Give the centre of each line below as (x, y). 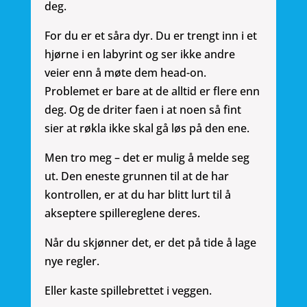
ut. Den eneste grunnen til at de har (136, 176)
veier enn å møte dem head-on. (125, 73)
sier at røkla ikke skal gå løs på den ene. (147, 128)
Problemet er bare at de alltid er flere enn (152, 91)
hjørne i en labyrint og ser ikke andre (139, 54)
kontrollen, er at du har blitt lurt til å (137, 195)
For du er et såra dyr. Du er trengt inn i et (150, 36)
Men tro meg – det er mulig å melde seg (147, 158)
